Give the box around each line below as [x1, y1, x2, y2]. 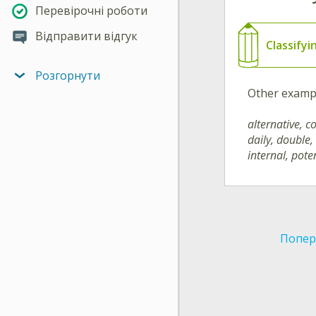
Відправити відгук [35, 28, 138, 44]
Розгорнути [35, 67, 100, 83]
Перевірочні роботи [35, 3, 147, 19]
